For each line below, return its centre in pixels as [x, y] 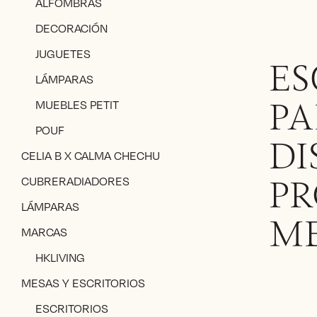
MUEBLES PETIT [77, 105]
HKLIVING [60, 258]
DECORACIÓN [71, 28]
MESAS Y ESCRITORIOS [83, 283]
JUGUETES [63, 54]
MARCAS [44, 232]
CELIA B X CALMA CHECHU [91, 156]
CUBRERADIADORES [75, 181]
